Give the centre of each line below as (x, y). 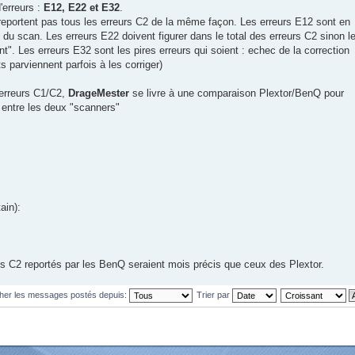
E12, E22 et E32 (82, 8)
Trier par (214, 295)
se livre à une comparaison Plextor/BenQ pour (238, 94)
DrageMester (100, 94)
